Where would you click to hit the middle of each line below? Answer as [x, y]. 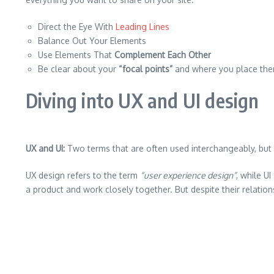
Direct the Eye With [76, 27]
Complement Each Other [161, 55]
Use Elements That [75, 55]
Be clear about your [78, 69]
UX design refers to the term [83, 175]
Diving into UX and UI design [143, 100]
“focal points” [146, 69]
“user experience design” [188, 175]
